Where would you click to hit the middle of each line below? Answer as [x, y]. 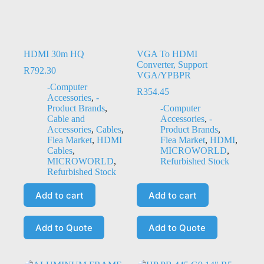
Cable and [66, 119]
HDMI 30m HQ [54, 54]
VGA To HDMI [167, 54]
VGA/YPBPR [164, 75]
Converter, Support [172, 65]
